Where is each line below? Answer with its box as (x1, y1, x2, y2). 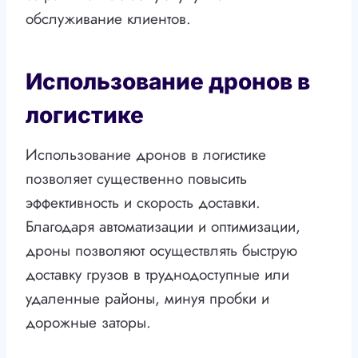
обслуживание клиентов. (26, 8, 191, 30)
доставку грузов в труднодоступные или (26, 264, 289, 286)
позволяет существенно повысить (26, 168, 247, 190)
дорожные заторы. (26, 312, 151, 334)
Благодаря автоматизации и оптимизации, (26, 216, 300, 238)
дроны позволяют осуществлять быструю (26, 240, 297, 262)
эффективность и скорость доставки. (26, 192, 261, 214)
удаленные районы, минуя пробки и (26, 288, 269, 310)
